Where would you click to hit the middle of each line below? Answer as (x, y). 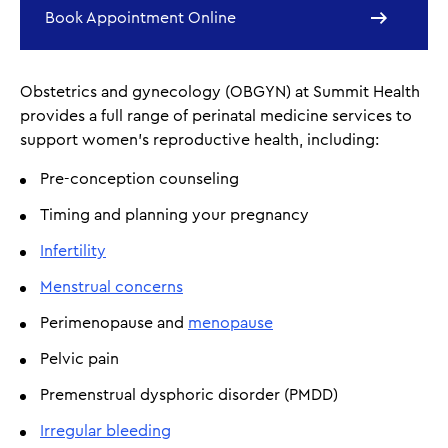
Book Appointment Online (140, 18)
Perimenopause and (114, 323)
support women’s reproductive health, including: (199, 140)
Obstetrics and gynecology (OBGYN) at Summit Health (220, 92)
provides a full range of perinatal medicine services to (216, 116)
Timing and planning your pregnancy (174, 215)
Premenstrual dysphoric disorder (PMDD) (189, 395)
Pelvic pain (79, 359)
